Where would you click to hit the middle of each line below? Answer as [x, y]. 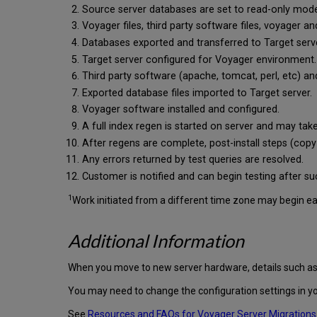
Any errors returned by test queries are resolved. [193, 160]
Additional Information [156, 241]
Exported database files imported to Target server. [197, 93]
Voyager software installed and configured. [181, 110]
